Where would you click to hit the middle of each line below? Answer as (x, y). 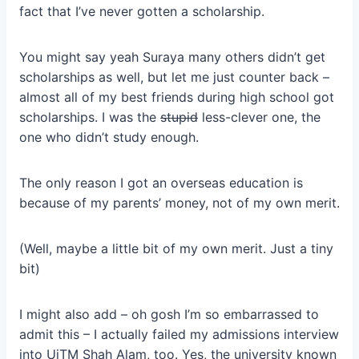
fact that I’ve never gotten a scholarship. (142, 12)
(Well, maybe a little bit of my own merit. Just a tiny (176, 249)
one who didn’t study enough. (109, 137)
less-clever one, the (259, 117)
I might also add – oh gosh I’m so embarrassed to (169, 315)
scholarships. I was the (90, 117)
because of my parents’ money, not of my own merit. (179, 203)
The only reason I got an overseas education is (161, 183)
